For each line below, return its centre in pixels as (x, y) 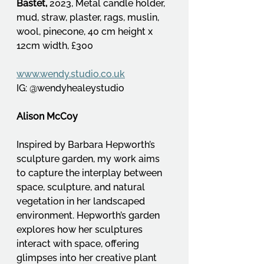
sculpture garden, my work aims (89, 159)
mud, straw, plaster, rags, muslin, (89, 18)
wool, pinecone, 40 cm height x (86, 32)
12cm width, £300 (55, 46)
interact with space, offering (79, 244)
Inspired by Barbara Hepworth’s (87, 145)
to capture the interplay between (90, 173)
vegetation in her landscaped (82, 202)
